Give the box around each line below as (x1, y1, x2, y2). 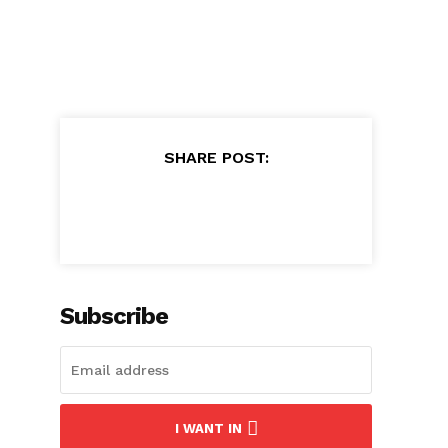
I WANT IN (174, 420, 242, 436)
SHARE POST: (163, 147, 269, 167)
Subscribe (60, 301, 169, 330)
